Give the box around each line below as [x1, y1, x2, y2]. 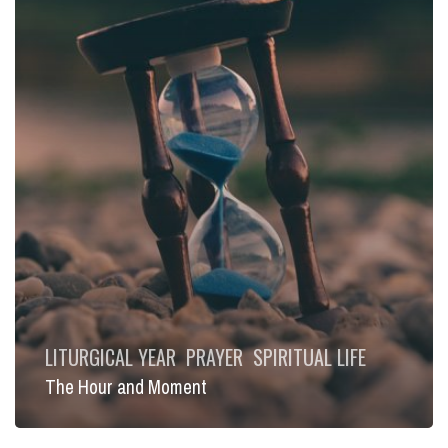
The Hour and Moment [44, 369, 207, 405]
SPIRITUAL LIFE [252, 341, 366, 372]
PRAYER [185, 341, 243, 372]
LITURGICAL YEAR [44, 341, 176, 372]
